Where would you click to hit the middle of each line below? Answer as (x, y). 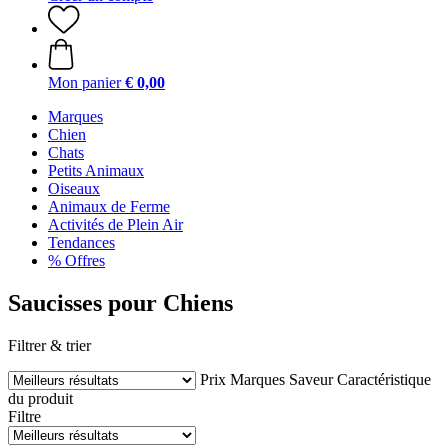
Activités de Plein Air (115, 224)
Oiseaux (74, 188)
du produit (40, 398)
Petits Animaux (96, 170)
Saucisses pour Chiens (120, 302)
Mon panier (84, 82)
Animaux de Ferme (109, 206)
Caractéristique (384, 379)
